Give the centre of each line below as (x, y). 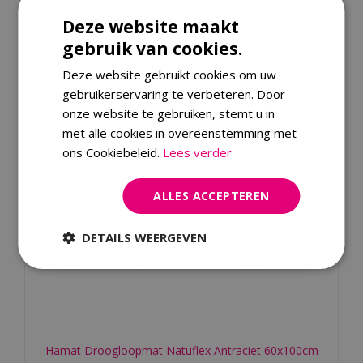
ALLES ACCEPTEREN (211, 195)
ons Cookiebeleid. (113, 152)
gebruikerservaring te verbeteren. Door (174, 94)
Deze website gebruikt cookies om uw (170, 74)
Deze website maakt (151, 26)
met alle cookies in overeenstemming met (180, 132)
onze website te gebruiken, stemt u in (169, 113)
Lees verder (198, 152)
